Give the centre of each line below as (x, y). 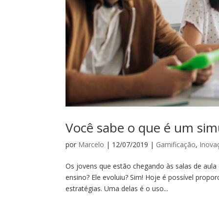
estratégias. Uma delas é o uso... (117, 188)
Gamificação (176, 144)
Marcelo (91, 144)
